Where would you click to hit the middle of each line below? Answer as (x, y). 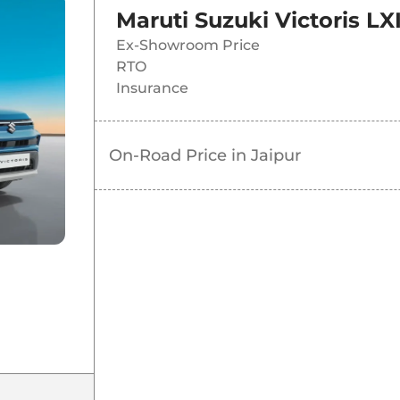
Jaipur (275, 156)
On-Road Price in (179, 156)
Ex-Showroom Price (187, 46)
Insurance (152, 88)
